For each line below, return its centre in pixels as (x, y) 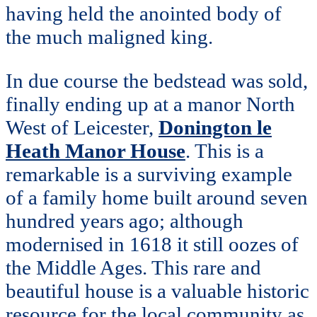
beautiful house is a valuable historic (157, 290)
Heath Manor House (96, 150)
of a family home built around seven (157, 197)
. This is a (225, 150)
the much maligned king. (109, 36)
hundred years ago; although (125, 220)
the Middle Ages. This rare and (133, 267)
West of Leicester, (82, 127)
